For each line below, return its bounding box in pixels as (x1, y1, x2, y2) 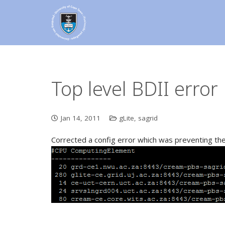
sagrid (138, 113, 158, 123)
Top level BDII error (51, 75, 218, 101)
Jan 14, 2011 (60, 113, 100, 123)
